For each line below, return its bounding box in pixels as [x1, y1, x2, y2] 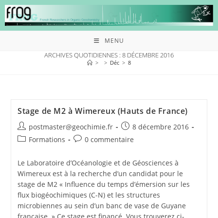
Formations [28, 134, 65, 144]
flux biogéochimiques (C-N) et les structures [17, 190, 160, 200]
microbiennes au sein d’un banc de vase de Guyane [17, 200, 186, 210]
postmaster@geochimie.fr [28, 122, 113, 131]
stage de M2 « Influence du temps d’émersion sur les [17, 179, 190, 189]
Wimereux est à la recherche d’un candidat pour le [17, 168, 183, 178]
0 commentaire [84, 134, 134, 144]
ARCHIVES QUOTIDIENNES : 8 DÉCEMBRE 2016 [44, 50, 174, 59]
